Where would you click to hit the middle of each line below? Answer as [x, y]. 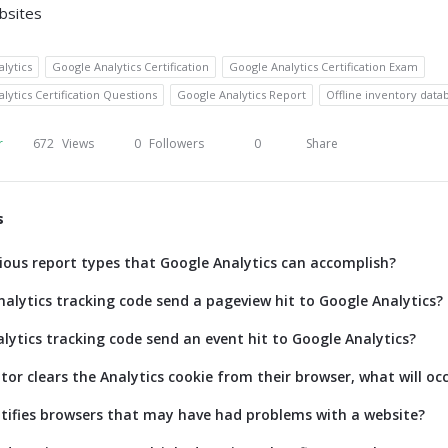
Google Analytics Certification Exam [323, 66]
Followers [176, 143]
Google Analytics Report [241, 94]
